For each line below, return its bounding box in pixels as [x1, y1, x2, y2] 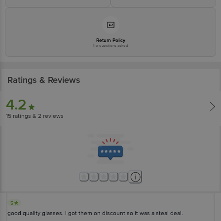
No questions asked [93, 43, 128, 48]
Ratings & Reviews [7, 74, 80, 85]
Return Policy [96, 37, 125, 43]
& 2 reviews [31, 112, 64, 120]
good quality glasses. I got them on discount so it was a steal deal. [7, 209, 183, 217]
